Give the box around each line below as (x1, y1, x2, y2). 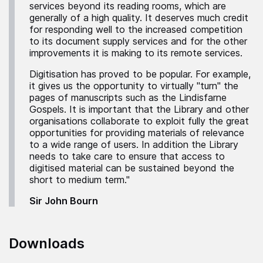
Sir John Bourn (29, 195, 98, 207)
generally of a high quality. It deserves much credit (29, 12, 248, 24)
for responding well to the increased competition (29, 23, 242, 36)
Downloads (9, 235, 85, 252)
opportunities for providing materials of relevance (29, 127, 244, 139)
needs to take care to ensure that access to (29, 150, 225, 163)
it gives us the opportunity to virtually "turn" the (29, 80, 238, 92)
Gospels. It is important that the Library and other (29, 103, 249, 116)
